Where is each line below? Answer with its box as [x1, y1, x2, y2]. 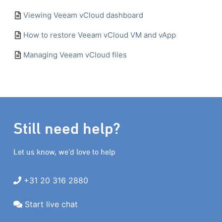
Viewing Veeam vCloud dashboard [23, 10, 143, 20]
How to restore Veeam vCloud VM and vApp [23, 30, 176, 40]
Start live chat [24, 199, 78, 210]
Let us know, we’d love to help [13, 147, 115, 156]
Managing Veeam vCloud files [23, 50, 127, 60]
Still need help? [13, 118, 120, 137]
